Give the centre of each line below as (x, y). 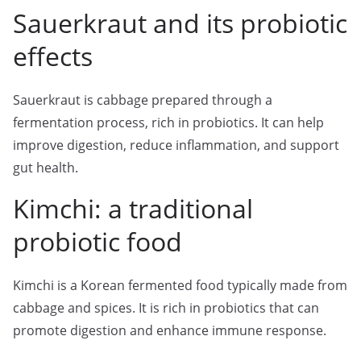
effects (53, 56)
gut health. (46, 168)
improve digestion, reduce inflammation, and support (176, 145)
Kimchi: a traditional (133, 208)
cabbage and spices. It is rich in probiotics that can (166, 308)
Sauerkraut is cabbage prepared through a (143, 100)
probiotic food (98, 241)
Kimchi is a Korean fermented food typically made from (180, 285)
